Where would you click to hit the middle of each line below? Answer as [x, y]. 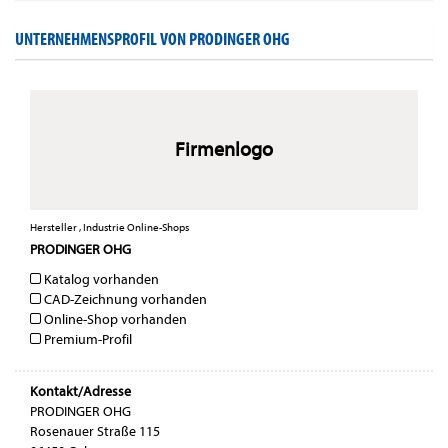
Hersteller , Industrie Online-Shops [109, 228]
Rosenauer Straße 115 [95, 432]
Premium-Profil [86, 340]
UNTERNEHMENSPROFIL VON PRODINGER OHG [152, 40]
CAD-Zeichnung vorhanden [124, 300]
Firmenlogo [224, 150]
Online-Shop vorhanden [114, 320]
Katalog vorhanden [100, 280]
